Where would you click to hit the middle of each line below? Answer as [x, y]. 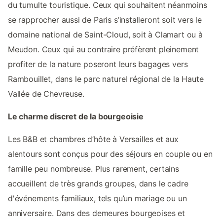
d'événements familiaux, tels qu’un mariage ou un [97, 198]
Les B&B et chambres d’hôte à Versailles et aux [93, 139]
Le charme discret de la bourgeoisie [76, 116]
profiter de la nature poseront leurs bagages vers [98, 64]
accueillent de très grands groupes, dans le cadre [98, 183]
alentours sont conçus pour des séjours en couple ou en [110, 154]
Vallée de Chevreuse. [46, 93]
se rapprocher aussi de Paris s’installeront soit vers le [105, 19]
